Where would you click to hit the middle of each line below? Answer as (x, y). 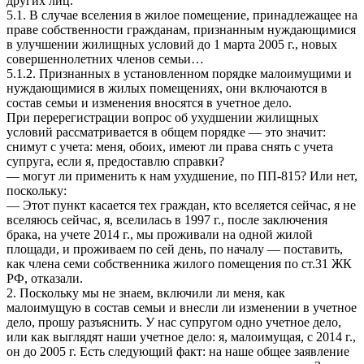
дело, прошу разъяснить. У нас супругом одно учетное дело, (174, 322)
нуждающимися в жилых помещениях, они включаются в (167, 88)
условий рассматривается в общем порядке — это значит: (166, 132)
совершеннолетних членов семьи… (105, 58)
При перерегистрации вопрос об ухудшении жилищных (162, 117)
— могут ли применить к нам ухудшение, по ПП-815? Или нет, (182, 175)
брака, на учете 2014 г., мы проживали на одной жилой (160, 234)
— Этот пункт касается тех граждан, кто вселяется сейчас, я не (181, 205)
